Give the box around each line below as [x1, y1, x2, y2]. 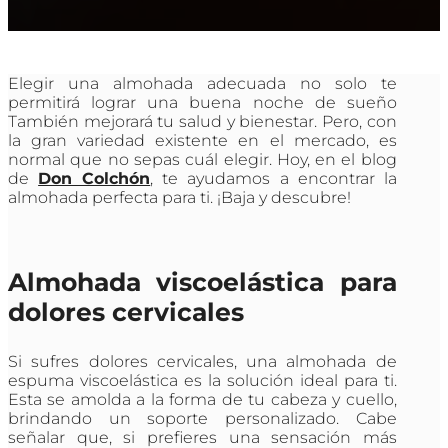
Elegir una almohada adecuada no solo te [8, 74, 397, 94]
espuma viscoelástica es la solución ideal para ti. [8, 371, 397, 391]
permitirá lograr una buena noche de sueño [8, 93, 397, 113]
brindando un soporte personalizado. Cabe [8, 409, 397, 429]
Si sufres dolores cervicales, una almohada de [8, 352, 397, 372]
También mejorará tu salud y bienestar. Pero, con [8, 112, 397, 132]
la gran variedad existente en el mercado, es [8, 131, 397, 151]
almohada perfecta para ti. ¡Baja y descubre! [8, 188, 351, 208]
